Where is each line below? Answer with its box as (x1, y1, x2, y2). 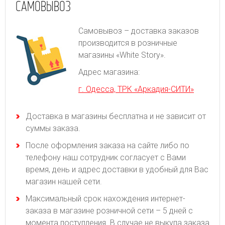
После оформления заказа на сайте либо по (26, 140, 189, 150)
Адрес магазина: (78, 67, 140, 77)
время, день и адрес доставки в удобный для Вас (26, 164, 208, 174)
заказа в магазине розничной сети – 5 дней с (26, 205, 193, 215)
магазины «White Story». (78, 50, 166, 60)
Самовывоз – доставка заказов (78, 26, 199, 36)
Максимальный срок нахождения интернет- (26, 193, 185, 203)
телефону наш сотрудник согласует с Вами (26, 152, 186, 162)
